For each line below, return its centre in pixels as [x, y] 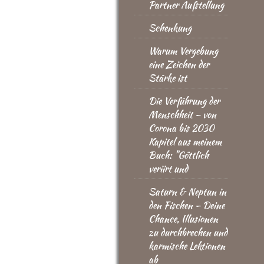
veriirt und [168, 169]
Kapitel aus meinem [185, 142]
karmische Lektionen [187, 246]
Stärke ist [168, 78]
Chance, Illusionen [183, 219]
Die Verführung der [184, 101]
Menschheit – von [182, 115]
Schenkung [170, 28]
